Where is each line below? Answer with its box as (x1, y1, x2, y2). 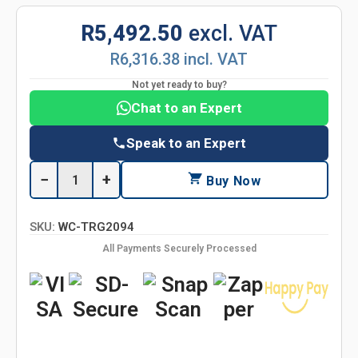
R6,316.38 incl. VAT (110, 50, 248, 69)
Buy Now (202, 173, 261, 189)
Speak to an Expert (126, 135, 246, 151)
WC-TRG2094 (58, 220, 134, 234)
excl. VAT (189, 21, 277, 46)
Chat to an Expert (130, 100, 242, 116)
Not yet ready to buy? (131, 79, 227, 90)
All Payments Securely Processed (101, 243, 257, 254)
